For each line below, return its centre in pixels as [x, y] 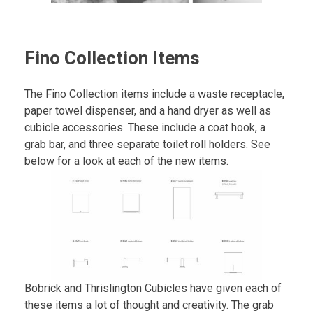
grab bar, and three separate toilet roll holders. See [147, 144]
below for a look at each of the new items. [126, 161]
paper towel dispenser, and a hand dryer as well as [148, 110]
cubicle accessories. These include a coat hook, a [145, 127]
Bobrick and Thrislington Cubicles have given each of [153, 289]
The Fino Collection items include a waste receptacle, [154, 94]
